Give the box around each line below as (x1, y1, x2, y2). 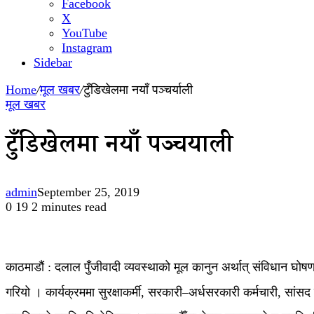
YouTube (62, 26, 107, 40)
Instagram (62, 41, 112, 55)
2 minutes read (32, 200, 107, 214)
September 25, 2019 (37, 185, 139, 200)
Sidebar (34, 55, 72, 69)
